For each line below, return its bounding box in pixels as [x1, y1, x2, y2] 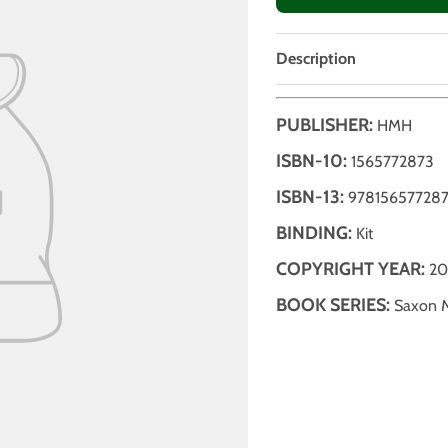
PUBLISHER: [275, 114, 377, 137]
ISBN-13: [275, 186, 344, 209]
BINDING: [275, 222, 352, 245]
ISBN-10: [275, 150, 347, 173]
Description [275, 49, 356, 69]
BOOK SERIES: [275, 294, 390, 317]
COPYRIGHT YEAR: [275, 258, 425, 281]
